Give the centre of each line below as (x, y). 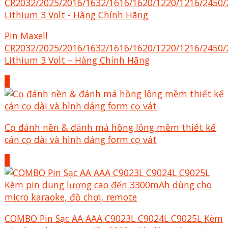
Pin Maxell (26, 36)
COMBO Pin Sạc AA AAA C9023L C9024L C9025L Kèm (114, 218)
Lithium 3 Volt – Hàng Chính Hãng (77, 60)
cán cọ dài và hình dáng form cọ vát (81, 139)
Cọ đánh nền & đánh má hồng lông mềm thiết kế (110, 127)
